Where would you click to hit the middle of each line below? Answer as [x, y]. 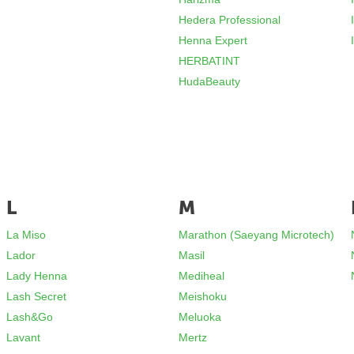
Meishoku [203, 296]
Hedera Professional [230, 20]
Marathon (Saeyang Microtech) [257, 235]
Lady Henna [37, 276]
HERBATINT [210, 61]
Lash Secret [37, 296]
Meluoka [200, 317]
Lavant [24, 337]
